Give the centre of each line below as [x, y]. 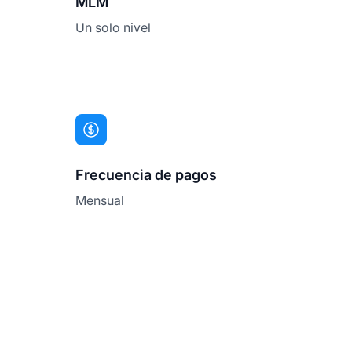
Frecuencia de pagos [146, 174]
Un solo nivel [113, 27]
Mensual [100, 200]
